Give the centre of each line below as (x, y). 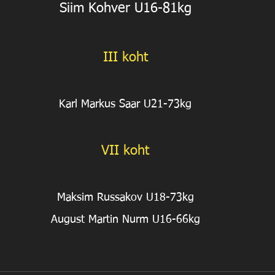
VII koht (125, 151)
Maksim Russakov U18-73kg (125, 198)
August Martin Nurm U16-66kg (125, 220)
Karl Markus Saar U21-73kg (125, 105)
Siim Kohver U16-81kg (125, 9)
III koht (125, 58)
